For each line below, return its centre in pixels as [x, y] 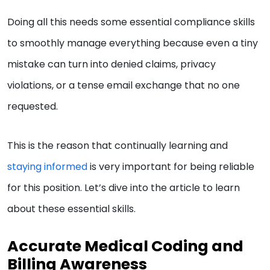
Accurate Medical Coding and [125, 246]
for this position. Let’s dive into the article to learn [124, 188]
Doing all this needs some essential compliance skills [131, 22]
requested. [34, 107]
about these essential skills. [73, 209]
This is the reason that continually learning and [118, 146]
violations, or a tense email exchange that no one [124, 86]
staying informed [47, 167]
